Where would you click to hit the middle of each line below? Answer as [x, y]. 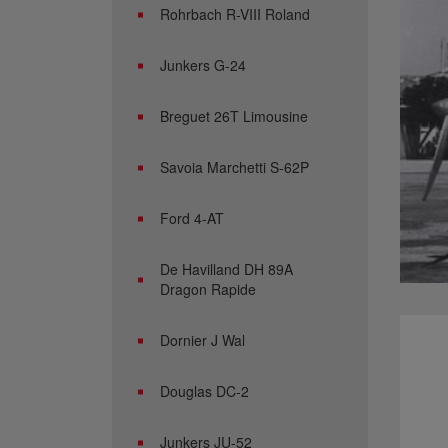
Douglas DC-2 [204, 391]
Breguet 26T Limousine [234, 116]
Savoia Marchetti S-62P [234, 167]
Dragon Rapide [208, 289]
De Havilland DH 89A [226, 269]
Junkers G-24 [203, 65]
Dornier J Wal [202, 340]
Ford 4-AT [192, 218]
